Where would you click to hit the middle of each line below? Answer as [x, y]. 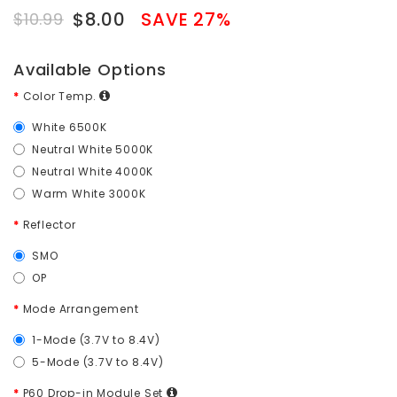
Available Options [90, 69]
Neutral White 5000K [93, 149]
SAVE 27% [178, 19]
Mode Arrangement [81, 308]
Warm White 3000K [89, 193]
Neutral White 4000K [93, 171]
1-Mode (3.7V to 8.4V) [96, 339]
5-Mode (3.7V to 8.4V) [98, 362]
